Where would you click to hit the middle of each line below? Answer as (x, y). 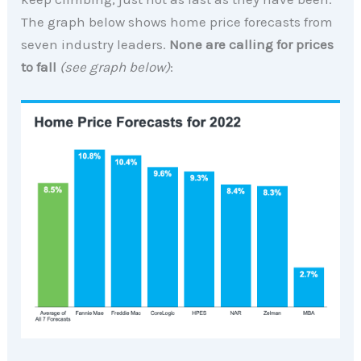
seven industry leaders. (95, 44)
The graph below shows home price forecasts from (177, 21)
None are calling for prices (252, 44)
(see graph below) (115, 66)
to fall (41, 66)
